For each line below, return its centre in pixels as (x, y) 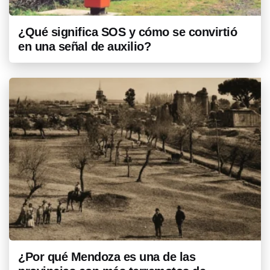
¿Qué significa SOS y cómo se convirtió (127, 32)
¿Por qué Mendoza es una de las (107, 256)
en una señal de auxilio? (84, 46)
